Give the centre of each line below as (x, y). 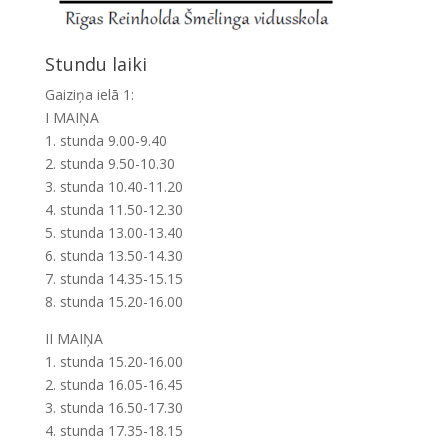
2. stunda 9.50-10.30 (109, 163)
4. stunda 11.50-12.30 (113, 209)
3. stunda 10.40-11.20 (113, 186)
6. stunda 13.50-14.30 (113, 255)
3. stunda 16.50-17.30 (113, 407)
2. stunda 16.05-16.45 (113, 384)
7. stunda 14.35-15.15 (113, 278)
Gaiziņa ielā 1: (89, 94)
